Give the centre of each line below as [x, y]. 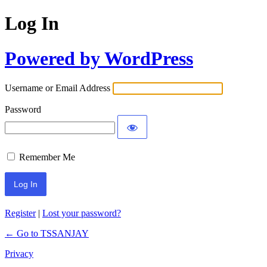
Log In [32, 24]
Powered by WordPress [99, 58]
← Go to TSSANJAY [47, 234]
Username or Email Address [58, 88]
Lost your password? [82, 213]
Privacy [19, 254]
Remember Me [47, 157]
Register [20, 213]
